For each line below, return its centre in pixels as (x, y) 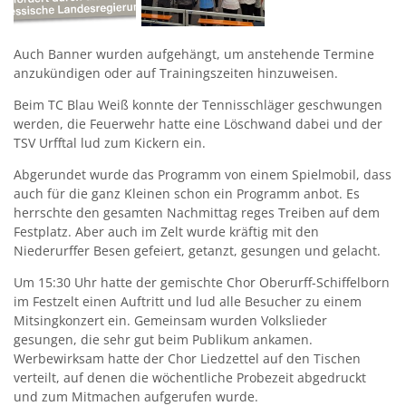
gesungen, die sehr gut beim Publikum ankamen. (163, 340)
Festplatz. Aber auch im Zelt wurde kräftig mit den (166, 232)
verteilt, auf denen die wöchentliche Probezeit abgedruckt (190, 378)
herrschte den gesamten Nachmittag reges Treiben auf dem (197, 213)
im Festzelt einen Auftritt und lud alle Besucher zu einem (188, 302)
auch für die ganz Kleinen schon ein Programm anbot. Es (187, 194)
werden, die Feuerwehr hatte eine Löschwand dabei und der (198, 124)
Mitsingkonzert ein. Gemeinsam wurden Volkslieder (170, 321)
